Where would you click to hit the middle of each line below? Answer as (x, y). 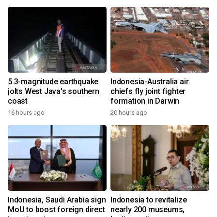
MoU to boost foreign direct (56, 209)
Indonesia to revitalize (149, 200)
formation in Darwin (145, 101)
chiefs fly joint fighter (148, 91)
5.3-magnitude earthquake (53, 82)
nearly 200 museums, (148, 209)
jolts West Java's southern (54, 91)
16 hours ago (26, 113)
